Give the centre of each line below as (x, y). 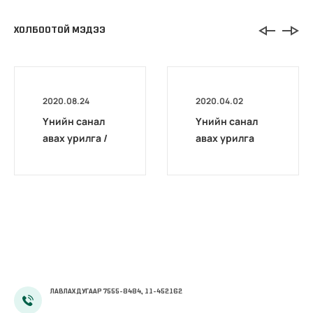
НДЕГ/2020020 (79, 155)
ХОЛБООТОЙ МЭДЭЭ (60, 30)
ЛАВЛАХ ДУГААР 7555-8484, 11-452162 (116, 291)
